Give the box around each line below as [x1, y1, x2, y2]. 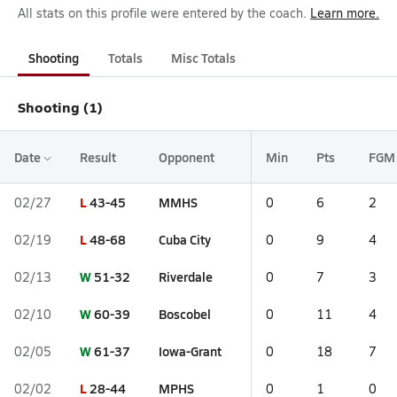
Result [80, 148, 116, 166]
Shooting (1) [18, 97, 103, 117]
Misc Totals [171, 49, 236, 66]
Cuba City [159, 230, 211, 248]
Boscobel [159, 305, 211, 323]
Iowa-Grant [159, 342, 222, 360]
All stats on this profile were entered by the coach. [18, 4, 307, 21]
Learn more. [310, 4, 379, 21]
